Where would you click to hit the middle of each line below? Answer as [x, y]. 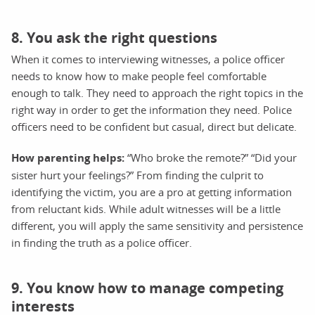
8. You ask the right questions [114, 37]
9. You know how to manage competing [147, 288]
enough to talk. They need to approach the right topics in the [157, 92]
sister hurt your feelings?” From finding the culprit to [137, 175]
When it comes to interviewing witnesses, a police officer [148, 59]
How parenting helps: [68, 157]
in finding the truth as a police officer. [102, 242]
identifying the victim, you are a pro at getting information [152, 192]
